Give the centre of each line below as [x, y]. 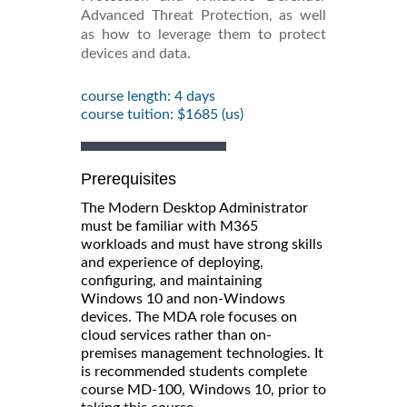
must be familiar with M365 [169, 226]
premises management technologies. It [202, 353]
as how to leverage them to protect [203, 34]
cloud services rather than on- [176, 335]
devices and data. [136, 53]
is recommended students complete [194, 371]
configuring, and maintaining [171, 280]
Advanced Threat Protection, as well [203, 15]
